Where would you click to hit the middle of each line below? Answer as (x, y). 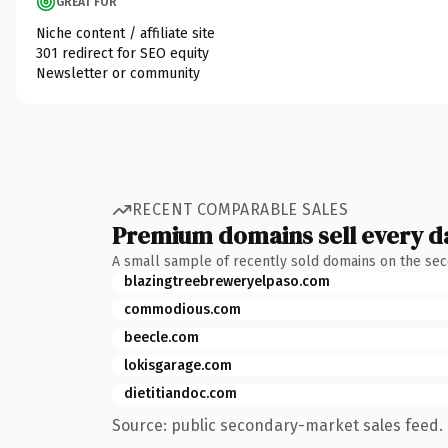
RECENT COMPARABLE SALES (240, 209)
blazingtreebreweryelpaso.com (227, 281)
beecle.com (161, 337)
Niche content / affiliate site (125, 33)
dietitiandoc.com (180, 393)
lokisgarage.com (178, 365)
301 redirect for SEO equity (122, 53)
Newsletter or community (118, 73)
